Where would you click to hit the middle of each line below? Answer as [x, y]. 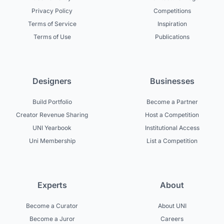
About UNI [172, 206]
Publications [172, 37]
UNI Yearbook [52, 128]
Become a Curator [52, 206]
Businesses [172, 81]
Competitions [172, 11]
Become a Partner [172, 102]
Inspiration [172, 24]
